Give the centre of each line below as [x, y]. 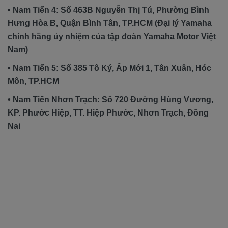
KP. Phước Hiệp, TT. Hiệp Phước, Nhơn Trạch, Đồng [108, 112]
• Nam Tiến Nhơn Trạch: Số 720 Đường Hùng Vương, [110, 99]
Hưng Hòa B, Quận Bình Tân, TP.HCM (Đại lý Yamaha [110, 23]
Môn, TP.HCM [33, 81]
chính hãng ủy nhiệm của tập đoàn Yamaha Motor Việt [112, 36]
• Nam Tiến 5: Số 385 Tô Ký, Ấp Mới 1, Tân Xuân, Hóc [109, 68]
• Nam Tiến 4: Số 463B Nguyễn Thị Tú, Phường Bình [108, 10]
